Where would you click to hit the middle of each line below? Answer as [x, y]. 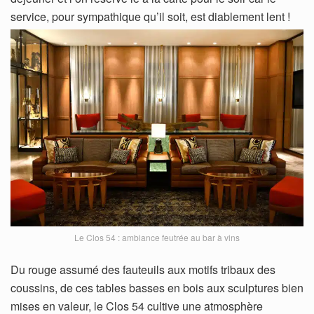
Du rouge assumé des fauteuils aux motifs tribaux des [143, 269]
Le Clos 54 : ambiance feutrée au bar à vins [157, 237]
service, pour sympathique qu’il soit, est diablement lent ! [150, 17]
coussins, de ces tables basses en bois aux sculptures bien [157, 287]
